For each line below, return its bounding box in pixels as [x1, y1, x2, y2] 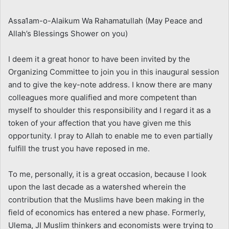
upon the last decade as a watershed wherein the [8, 181, 186, 192]
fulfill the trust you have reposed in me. [8, 143, 150, 153]
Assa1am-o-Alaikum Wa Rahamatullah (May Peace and [8, 15, 202, 26]
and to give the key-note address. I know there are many [8, 79, 212, 89]
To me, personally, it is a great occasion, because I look [8, 169, 207, 179]
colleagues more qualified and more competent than [8, 92, 197, 102]
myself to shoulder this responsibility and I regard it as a [8, 105, 211, 115]
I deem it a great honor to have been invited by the [8, 54, 190, 64]
